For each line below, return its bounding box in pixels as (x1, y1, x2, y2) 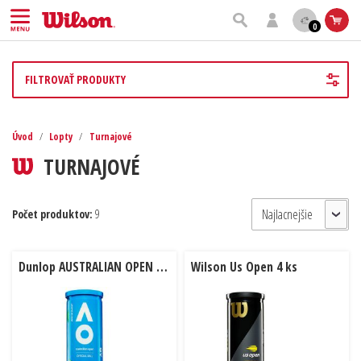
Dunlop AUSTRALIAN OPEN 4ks (156, 258, 168, 276)
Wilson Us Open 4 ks (191, 258, 297, 276)
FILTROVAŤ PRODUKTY (25, 72, 126, 88)
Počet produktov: (12, 206, 93, 222)
